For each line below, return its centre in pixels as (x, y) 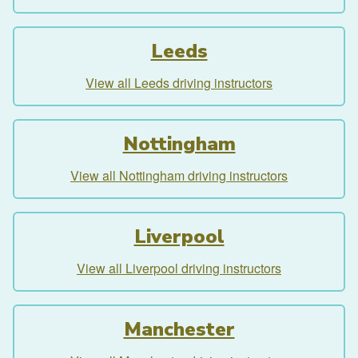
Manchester (179, 330)
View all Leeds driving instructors (179, 83)
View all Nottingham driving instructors (179, 176)
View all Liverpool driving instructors (179, 268)
